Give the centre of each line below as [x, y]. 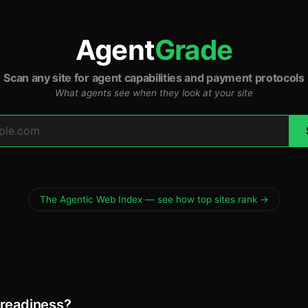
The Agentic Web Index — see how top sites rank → [154, 200]
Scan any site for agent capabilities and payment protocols [154, 78]
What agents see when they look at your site [154, 92]
